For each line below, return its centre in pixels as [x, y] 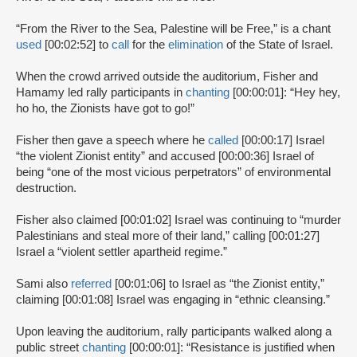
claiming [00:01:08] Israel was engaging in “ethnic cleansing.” [175, 300]
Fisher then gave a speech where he [112, 140]
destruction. [48, 188]
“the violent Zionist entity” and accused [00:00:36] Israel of [165, 156]
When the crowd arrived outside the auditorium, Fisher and [167, 76]
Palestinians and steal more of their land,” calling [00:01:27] [168, 236]
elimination [196, 45]
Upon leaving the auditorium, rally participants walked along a [174, 331]
